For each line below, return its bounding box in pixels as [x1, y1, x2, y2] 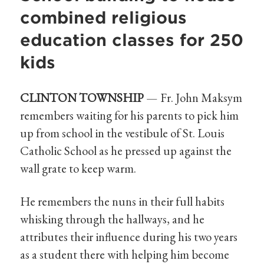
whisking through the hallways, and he [20, 210, 205, 227]
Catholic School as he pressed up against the [20, 143, 232, 159]
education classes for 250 [20, 30, 244, 50]
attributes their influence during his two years [20, 228, 238, 245]
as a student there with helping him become [20, 246, 230, 262]
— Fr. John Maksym [146, 90, 243, 106]
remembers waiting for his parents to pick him [20, 107, 239, 124]
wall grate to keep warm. [20, 160, 137, 177]
